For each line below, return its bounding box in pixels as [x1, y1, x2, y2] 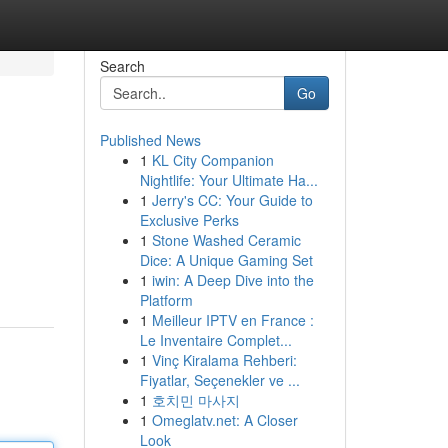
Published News [99, 130, 201, 150]
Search [99, 56, 145, 76]
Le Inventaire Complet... [139, 330, 292, 350]
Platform [139, 290, 193, 310]
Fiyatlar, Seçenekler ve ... [139, 370, 300, 390]
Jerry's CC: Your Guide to [151, 190, 313, 210]
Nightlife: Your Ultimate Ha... [139, 170, 318, 190]
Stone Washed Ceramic [151, 230, 301, 250]
